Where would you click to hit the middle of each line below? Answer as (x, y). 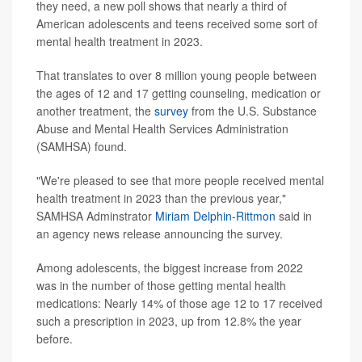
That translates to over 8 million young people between (177, 75)
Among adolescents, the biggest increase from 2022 (170, 267)
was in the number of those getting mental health (161, 285)
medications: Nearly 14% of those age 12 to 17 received (179, 303)
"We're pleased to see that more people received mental (180, 180)
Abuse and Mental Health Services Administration (162, 128)
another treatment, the (95, 110)
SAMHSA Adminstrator (96, 215)
